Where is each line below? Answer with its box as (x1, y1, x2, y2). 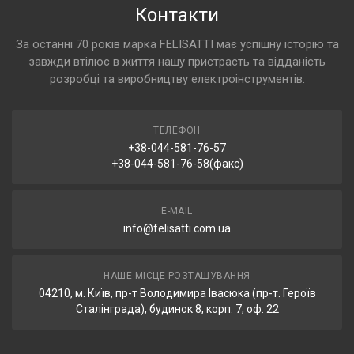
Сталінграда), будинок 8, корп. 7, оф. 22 (75, 302, 279, 315)
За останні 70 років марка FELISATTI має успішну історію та (15, 36, 339, 51)
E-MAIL (161, 205, 193, 217)
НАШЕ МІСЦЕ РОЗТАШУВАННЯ (104, 269, 250, 281)
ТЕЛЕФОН (153, 124, 201, 136)
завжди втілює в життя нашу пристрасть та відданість (28, 54, 326, 69)
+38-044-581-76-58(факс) (111, 156, 243, 170)
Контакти (135, 3, 219, 26)
